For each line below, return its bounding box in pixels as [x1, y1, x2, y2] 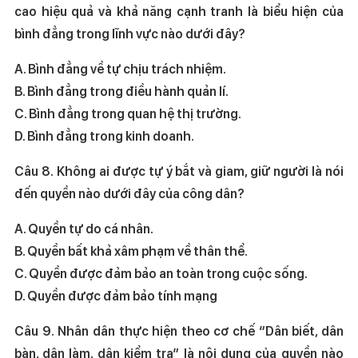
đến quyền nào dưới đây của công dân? [14, 185, 245, 201]
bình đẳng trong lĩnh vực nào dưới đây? [14, 26, 245, 42]
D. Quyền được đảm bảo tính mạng [14, 288, 217, 304]
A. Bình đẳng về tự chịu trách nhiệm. [14, 61, 297, 77]
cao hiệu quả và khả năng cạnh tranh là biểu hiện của [14, 3, 344, 19]
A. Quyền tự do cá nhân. [14, 221, 265, 237]
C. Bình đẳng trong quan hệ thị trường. [14, 105, 293, 121]
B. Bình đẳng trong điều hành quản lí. [14, 83, 229, 99]
